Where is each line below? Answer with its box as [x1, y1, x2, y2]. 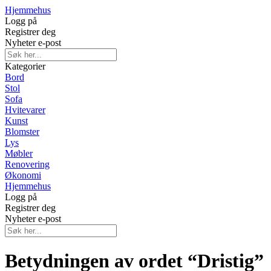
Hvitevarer [5, 105, 45, 115]
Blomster [5, 126, 39, 137]
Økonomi [5, 170, 41, 180]
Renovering [5, 159, 50, 169]
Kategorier [5, 61, 45, 71]
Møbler [5, 148, 33, 158]
